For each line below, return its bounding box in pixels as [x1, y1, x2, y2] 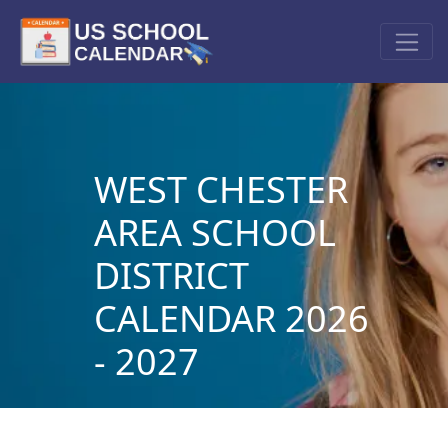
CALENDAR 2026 [93, 293, 369, 343]
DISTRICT [93, 250, 249, 300]
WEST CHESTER [93, 164, 348, 214]
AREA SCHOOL [93, 207, 336, 257]
